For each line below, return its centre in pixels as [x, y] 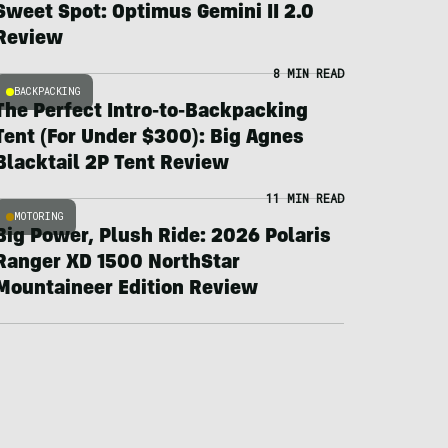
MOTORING [38, 216]
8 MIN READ [308, 73]
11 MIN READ [304, 198]
